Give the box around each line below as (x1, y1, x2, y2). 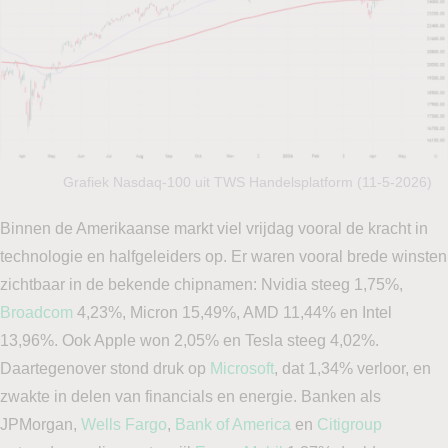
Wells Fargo (81, 416, 167, 434)
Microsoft (210, 360, 274, 378)
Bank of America (175, 416, 291, 434)
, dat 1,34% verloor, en (274, 360, 431, 378)
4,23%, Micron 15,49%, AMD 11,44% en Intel (73, 304, 392, 322)
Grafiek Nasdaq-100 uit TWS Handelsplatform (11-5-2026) (63, 174, 432, 191)
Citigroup (317, 416, 382, 434)
